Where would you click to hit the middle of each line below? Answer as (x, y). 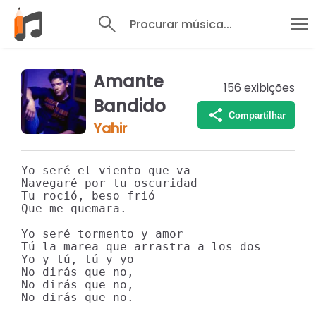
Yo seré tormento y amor (102, 234)
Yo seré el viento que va (106, 170)
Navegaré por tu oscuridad (109, 183)
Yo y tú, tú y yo (78, 259)
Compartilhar (257, 115)
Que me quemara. (74, 208)
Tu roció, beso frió (88, 196)
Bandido (129, 106)
